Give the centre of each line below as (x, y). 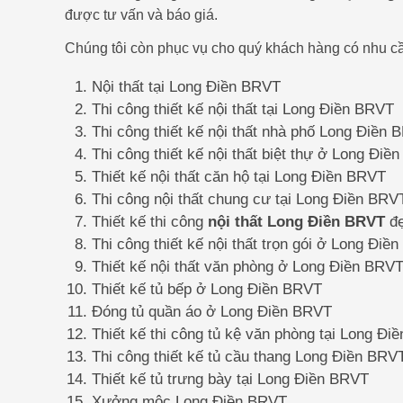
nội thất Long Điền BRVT (296, 221)
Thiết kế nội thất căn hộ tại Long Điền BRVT (239, 176)
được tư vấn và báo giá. (141, 15)
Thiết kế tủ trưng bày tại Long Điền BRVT (230, 379)
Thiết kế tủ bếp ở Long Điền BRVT (207, 289)
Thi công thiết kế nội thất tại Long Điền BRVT (243, 109)
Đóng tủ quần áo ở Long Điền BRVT (212, 311)
